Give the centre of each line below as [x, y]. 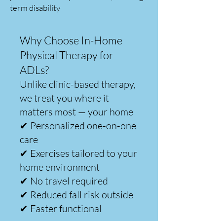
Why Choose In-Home [71, 40]
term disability [35, 8]
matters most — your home [76, 112]
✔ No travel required [64, 181]
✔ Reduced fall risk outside [76, 195]
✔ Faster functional [61, 208]
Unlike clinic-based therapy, [78, 84]
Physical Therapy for [67, 55]
